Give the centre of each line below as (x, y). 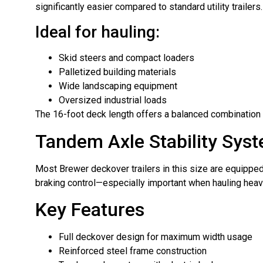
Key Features (90, 210)
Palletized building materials (117, 72)
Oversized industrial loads (113, 100)
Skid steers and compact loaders (127, 58)
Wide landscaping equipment (118, 86)
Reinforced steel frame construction (133, 251)
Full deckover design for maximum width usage (156, 237)
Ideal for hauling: (97, 32)
